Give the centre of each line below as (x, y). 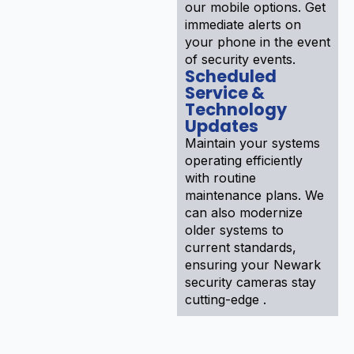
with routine (220, 177)
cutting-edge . (226, 299)
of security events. (240, 59)
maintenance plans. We (254, 195)
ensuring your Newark (253, 264)
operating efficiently (244, 160)
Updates (222, 126)
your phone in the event (258, 41)
